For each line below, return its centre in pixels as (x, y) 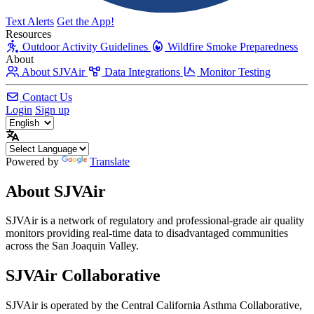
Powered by (34, 161)
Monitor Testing (235, 71)
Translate (110, 161)
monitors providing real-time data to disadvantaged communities (147, 233)
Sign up (52, 109)
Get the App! (86, 21)
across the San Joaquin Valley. (72, 246)
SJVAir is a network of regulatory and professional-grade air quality (155, 221)
